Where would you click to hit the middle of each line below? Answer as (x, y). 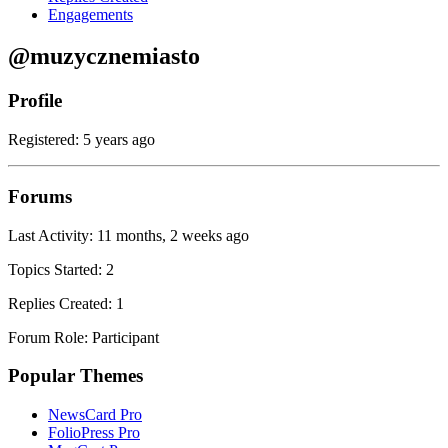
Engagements (90, 14)
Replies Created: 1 (66, 303)
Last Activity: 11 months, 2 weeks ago (128, 235)
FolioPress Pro (94, 432)
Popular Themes (75, 376)
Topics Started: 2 (61, 269)
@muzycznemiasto (104, 56)
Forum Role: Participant (83, 337)
